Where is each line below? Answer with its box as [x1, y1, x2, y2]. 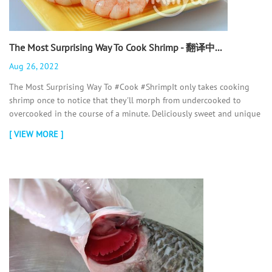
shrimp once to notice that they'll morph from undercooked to [9, 94, 241, 106]
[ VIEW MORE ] [9, 128, 63, 140]
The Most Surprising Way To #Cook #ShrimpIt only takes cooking [9, 81, 250, 92]
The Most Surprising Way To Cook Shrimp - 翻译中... [9, 41, 222, 54]
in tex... [9, 121, 37, 132]
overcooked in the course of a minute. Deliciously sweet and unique [9, 107, 260, 119]
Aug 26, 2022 [9, 60, 59, 72]
